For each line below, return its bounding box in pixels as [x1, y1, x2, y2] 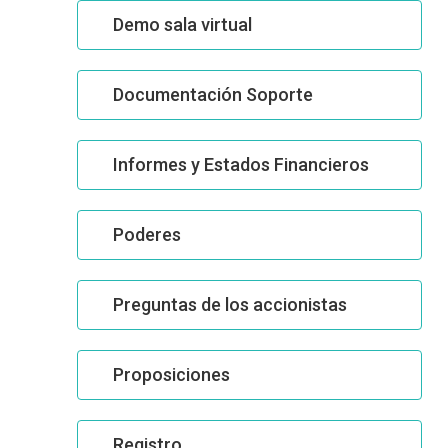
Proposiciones [113, 364, 230, 385]
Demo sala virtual [113, 14, 252, 35]
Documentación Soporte [113, 84, 313, 105]
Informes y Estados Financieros [113, 154, 369, 175]
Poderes [113, 224, 181, 245]
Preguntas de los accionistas [113, 294, 347, 315]
